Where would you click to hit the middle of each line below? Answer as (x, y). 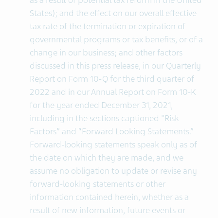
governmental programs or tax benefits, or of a (116, 39)
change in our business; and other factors (106, 53)
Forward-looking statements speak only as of (113, 145)
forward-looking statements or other (97, 184)
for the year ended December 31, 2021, (101, 105)
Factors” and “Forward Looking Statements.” (111, 131)
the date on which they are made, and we (106, 158)
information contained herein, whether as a (109, 197)
